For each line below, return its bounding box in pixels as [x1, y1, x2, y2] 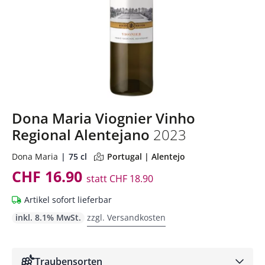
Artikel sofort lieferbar [24, 193, 112, 205]
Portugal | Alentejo [107, 150, 185, 162]
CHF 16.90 [12, 166, 86, 186]
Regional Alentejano [12, 124, 153, 144]
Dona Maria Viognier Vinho [12, 108, 195, 128]
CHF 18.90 [107, 172, 153, 185]
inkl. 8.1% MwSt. [15, 211, 81, 223]
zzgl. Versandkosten [87, 211, 166, 223]
